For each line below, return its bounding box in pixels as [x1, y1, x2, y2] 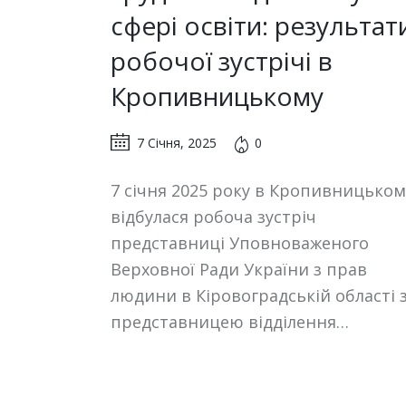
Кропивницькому [111, 78, 324, 113]
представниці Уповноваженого [111, 231, 369, 254]
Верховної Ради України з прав [111, 257, 367, 280]
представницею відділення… [111, 310, 349, 333]
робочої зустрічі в [111, 43, 333, 78]
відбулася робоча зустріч [111, 205, 316, 227]
